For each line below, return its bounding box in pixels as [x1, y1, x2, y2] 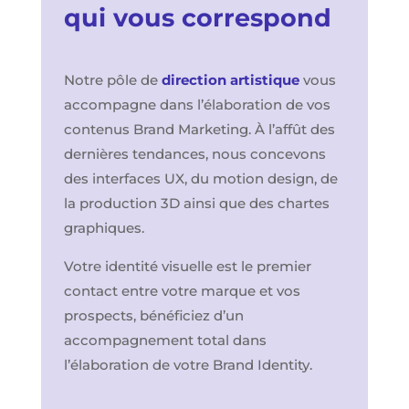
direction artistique [161, 70, 299, 89]
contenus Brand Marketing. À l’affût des [63, 120, 335, 138]
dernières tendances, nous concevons [63, 144, 326, 163]
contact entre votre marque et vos [63, 281, 300, 299]
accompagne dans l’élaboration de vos [63, 95, 330, 113]
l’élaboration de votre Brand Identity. [63, 355, 312, 373]
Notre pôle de [63, 70, 162, 89]
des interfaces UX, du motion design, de [63, 169, 338, 187]
